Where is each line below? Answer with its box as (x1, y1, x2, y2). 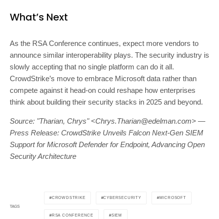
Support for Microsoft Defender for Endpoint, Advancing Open (10, 140, 205, 149)
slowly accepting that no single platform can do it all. (10, 62, 174, 71)
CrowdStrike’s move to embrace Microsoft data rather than (10, 74, 197, 83)
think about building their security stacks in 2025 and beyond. (10, 97, 203, 106)
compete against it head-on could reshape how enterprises (10, 86, 196, 94)
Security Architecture (10, 152, 76, 160)
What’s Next (10, 10, 68, 24)
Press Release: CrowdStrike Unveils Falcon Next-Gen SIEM (10, 128, 203, 137)
